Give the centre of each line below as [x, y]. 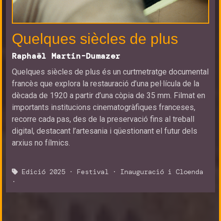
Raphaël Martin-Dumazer [66, 56]
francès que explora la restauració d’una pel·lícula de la [106, 84]
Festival [93, 172]
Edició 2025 [43, 172]
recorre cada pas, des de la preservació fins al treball [103, 119]
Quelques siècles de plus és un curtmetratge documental [110, 72]
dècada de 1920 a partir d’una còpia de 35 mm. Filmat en [109, 95]
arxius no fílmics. [41, 143]
